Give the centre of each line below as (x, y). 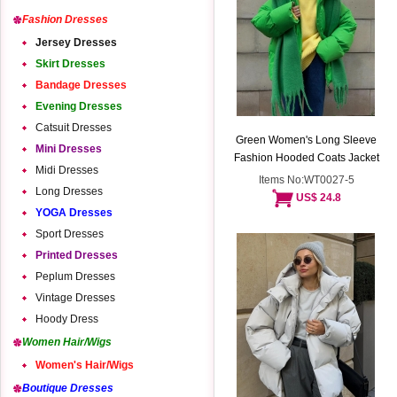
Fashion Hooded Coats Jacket (307, 158)
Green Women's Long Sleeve (307, 140)
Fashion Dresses (65, 19)
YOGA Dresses (74, 213)
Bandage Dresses (81, 85)
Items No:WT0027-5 (307, 180)
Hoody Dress (67, 319)
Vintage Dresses (75, 298)
